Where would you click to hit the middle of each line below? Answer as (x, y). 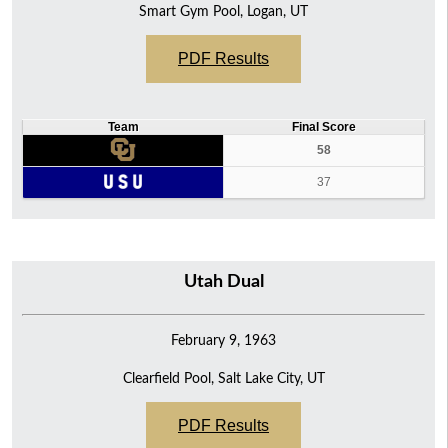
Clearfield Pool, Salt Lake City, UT (223, 378)
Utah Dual (223, 281)
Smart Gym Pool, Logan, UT (223, 11)
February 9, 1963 (223, 340)
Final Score (323, 126)
